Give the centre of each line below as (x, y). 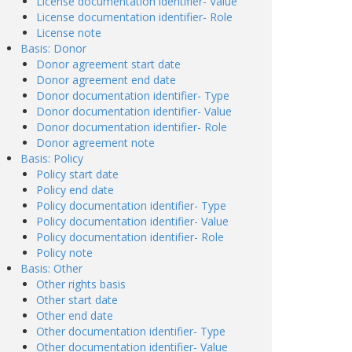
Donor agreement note (95, 143)
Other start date (77, 300)
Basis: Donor (53, 48)
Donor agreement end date (106, 80)
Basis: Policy (52, 158)
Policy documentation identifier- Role (130, 237)
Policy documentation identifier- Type (131, 205)
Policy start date (77, 174)
